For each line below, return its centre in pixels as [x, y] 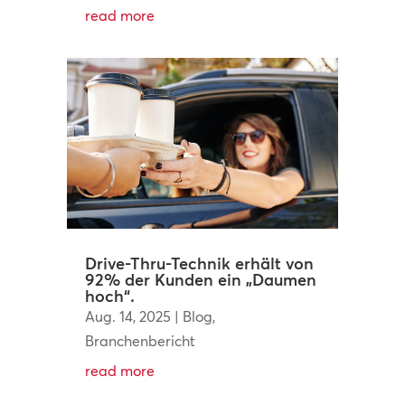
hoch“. [109, 296]
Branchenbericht [140, 340]
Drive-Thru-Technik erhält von [199, 263]
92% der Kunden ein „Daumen [200, 279]
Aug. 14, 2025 [127, 316]
